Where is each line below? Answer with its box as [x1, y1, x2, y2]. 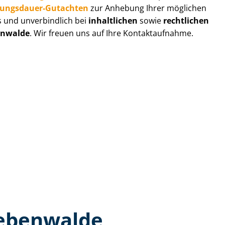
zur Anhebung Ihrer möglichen [88, 2, 207, 14]
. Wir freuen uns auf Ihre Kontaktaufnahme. [30, 27, 194, 39]
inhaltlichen [88, 15, 138, 26]
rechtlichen [163, 15, 209, 26]
